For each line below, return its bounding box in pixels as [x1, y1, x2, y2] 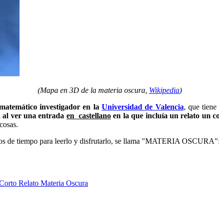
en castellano [66, 111, 111, 120]
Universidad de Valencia [101, 102, 184, 111]
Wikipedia [149, 86, 179, 94]
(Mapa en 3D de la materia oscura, [37, 86, 149, 94]
